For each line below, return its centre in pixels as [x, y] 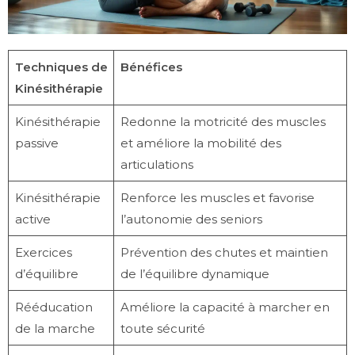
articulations [157, 164]
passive [36, 143]
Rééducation [53, 307]
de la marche [55, 328]
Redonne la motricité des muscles [223, 121]
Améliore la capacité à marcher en [225, 307]
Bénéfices [151, 67]
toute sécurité [162, 328]
